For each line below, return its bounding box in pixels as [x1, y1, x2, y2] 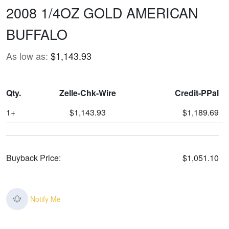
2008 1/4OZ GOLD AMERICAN [6, 2, 198, 22]
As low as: [6, 49, 48, 62]
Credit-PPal [175, 86, 219, 99]
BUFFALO [6, 24, 67, 44]
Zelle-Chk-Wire [59, 86, 116, 99]
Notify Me [30, 193, 61, 204]
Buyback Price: [6, 151, 61, 164]
